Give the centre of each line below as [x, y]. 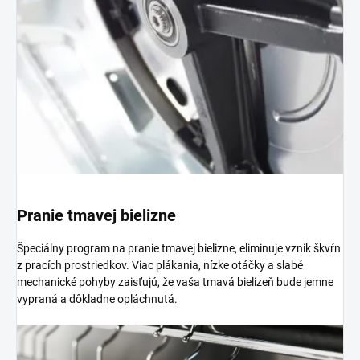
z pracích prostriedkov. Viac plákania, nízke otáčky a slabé [160, 266]
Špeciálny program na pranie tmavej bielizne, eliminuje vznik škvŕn [179, 249]
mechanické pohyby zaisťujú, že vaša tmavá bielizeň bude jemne [175, 282]
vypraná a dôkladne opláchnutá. [97, 299]
